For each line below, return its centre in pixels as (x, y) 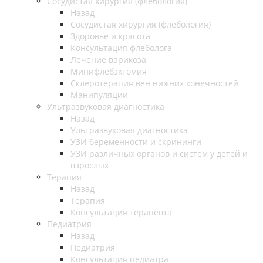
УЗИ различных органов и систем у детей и (159, 153)
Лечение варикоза (108, 59)
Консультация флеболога (121, 48)
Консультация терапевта (121, 212)
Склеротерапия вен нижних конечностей (154, 83)
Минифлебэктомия (109, 71)
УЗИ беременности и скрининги (136, 141)
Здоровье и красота (110, 36)
